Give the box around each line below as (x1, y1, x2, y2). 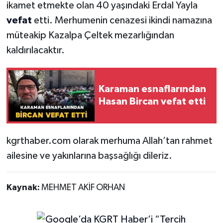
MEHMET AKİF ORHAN (41, 183, 125, 193)
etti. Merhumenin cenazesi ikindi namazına (33, 15, 212, 26)
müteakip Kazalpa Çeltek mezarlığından (6, 30, 174, 41)
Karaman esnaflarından (99, 84, 206, 95)
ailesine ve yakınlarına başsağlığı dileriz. (6, 151, 172, 161)
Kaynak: (6, 183, 41, 193)
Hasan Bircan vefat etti (99, 97, 206, 107)
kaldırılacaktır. (6, 45, 65, 56)
